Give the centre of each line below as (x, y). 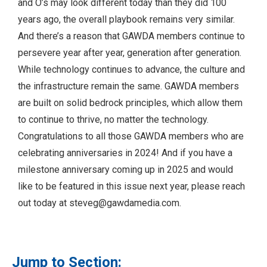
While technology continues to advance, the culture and (131, 69)
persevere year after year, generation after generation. (130, 52)
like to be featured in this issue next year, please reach (131, 186)
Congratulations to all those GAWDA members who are (131, 136)
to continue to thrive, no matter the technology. (113, 119)
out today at (44, 203)
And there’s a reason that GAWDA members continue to (131, 36)
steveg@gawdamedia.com (124, 203)
